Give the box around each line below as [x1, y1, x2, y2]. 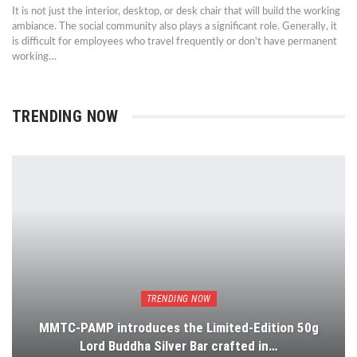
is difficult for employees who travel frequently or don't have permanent [12, 37, 337, 48]
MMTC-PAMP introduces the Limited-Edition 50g [38, 320, 319, 336]
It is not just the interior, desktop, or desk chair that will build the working [12, 6, 340, 18]
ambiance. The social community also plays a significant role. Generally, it [12, 22, 337, 33]
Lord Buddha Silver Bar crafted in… [80, 338, 277, 355]
